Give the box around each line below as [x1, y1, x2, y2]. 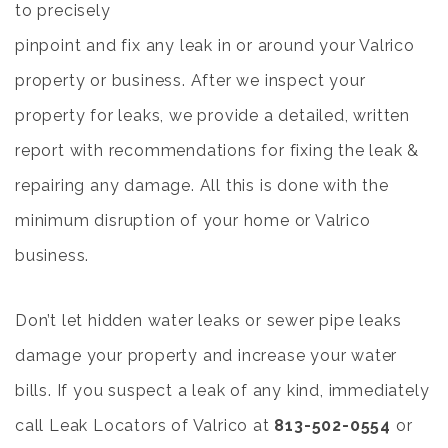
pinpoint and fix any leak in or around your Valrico [15, 36, 415, 55]
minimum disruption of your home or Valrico [15, 211, 371, 230]
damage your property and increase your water [15, 346, 398, 365]
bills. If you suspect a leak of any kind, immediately [15, 381, 430, 400]
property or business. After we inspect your [15, 71, 366, 90]
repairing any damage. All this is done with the [15, 176, 389, 195]
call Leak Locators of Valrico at [15, 416, 275, 435]
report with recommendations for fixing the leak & [15, 141, 420, 160]
